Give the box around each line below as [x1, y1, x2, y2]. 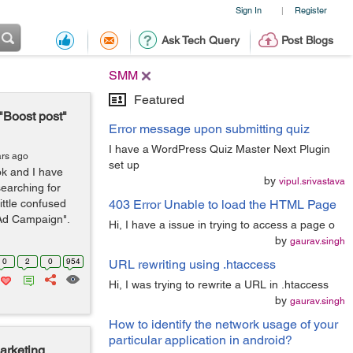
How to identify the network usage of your [109, 317, 338, 332]
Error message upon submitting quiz [109, 121, 310, 136]
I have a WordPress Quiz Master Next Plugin [109, 143, 330, 155]
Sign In [235, 5, 262, 15]
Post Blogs [281, 34, 333, 46]
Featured [134, 92, 184, 107]
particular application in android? [109, 333, 292, 347]
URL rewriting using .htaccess [109, 257, 276, 272]
